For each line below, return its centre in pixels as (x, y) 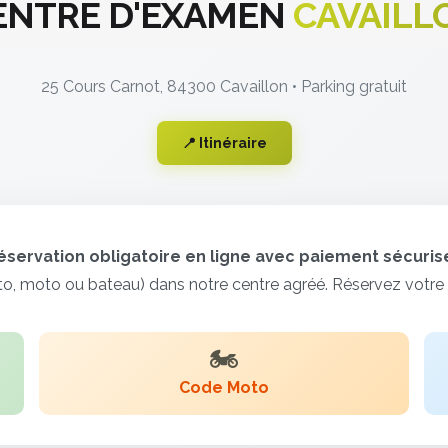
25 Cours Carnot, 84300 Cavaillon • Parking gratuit (224, 87)
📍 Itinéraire (224, 143)
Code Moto (224, 388)
